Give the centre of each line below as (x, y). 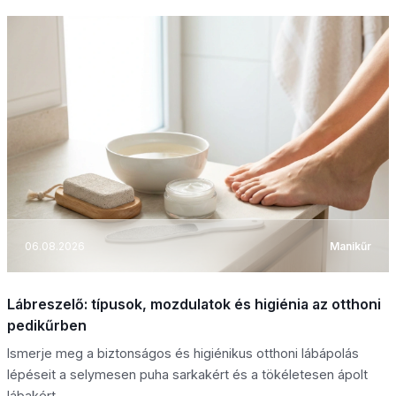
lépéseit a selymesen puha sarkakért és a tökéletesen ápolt (187, 375)
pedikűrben (47, 326)
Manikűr (350, 246)
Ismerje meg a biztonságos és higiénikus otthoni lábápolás (183, 354)
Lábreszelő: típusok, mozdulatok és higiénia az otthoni (194, 305)
